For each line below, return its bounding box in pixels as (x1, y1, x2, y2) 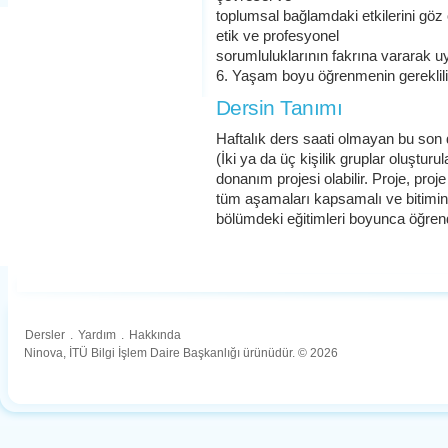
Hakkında (129, 328, 181, 342)
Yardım (78, 328, 116, 342)
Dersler (25, 328, 65, 342)
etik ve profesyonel (216, 28, 339, 44)
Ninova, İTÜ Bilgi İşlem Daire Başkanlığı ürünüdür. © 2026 (24, 346, 338, 360)
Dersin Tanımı (216, 96, 342, 119)
